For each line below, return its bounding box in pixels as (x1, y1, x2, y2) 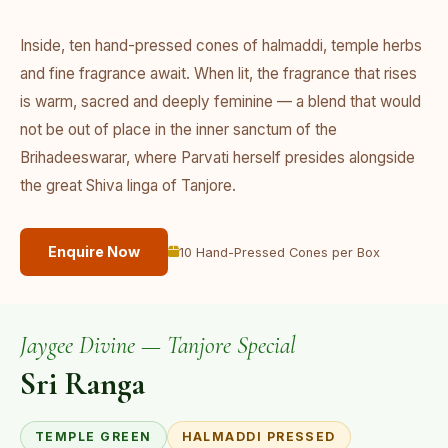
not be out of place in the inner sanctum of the (20, 120, 337, 139)
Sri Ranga (20, 364, 145, 403)
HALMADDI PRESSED (181, 429, 336, 444)
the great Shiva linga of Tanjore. (20, 176, 236, 195)
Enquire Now (48, 243, 140, 260)
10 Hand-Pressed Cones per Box (179, 244, 380, 260)
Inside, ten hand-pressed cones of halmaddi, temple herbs (20, 36, 422, 55)
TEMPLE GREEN (35, 429, 152, 444)
